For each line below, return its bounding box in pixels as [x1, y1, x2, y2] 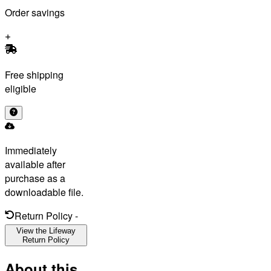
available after [5, 157, 65, 171]
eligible [5, 81, 36, 96]
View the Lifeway [16, 226, 76, 235]
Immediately [5, 143, 57, 157]
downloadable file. [5, 184, 83, 199]
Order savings [5, 5, 65, 19]
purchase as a [5, 171, 65, 185]
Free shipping [5, 67, 64, 82]
